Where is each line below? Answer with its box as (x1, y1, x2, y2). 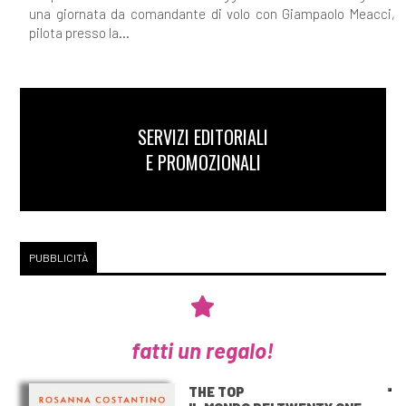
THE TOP (188, 383, 246, 401)
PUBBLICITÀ (28, 250, 88, 264)
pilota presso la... (28, 24, 130, 41)
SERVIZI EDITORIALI (138, 122, 268, 150)
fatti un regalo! (131, 337, 275, 364)
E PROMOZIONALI (145, 148, 261, 176)
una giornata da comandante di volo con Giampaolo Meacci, (28, 5, 396, 22)
